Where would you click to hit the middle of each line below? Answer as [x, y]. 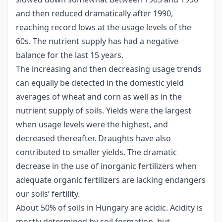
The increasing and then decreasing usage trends [109, 69]
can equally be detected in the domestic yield [100, 83]
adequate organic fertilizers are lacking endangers [111, 180]
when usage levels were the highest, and [92, 125]
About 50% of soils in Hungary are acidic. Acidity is [109, 208]
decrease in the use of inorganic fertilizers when [106, 166]
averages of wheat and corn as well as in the [99, 97]
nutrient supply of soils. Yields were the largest [104, 111]
